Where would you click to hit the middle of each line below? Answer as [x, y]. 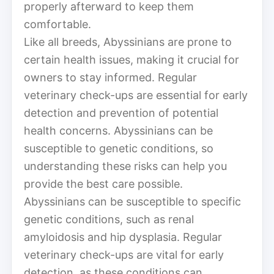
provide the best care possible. [103, 183]
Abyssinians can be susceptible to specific [132, 201]
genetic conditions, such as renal [109, 219]
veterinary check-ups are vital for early [124, 254]
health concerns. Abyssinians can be [118, 130]
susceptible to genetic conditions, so [119, 148]
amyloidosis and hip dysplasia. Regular [123, 237]
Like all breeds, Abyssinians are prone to [128, 42]
